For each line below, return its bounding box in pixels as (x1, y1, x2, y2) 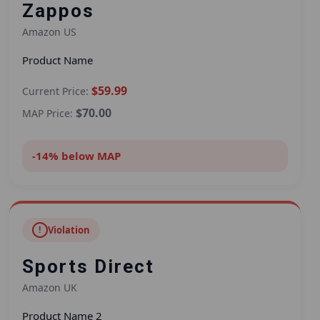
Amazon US (21, 25, 76, 39)
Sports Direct (21, 256, 154, 278)
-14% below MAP (31, 149, 121, 164)
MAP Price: (21, 106, 76, 121)
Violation (47, 224, 90, 237)
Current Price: (21, 84, 91, 99)
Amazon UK (21, 281, 77, 295)
